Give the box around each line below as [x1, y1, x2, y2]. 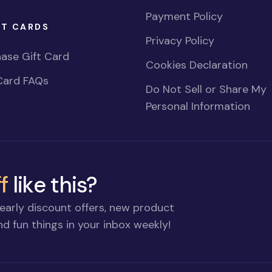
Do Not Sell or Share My [146, 81, 267, 97]
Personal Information [146, 98, 250, 114]
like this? [8, 171, 98, 200]
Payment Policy [146, 8, 223, 24]
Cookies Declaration [146, 57, 248, 72]
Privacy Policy [146, 33, 214, 48]
